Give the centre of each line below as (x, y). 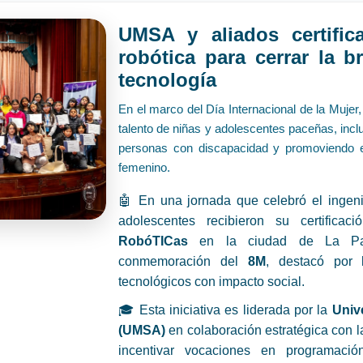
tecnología (167, 79)
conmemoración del (183, 261)
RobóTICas (153, 241)
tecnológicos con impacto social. (211, 281)
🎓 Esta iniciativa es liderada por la (225, 310)
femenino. (144, 167)
